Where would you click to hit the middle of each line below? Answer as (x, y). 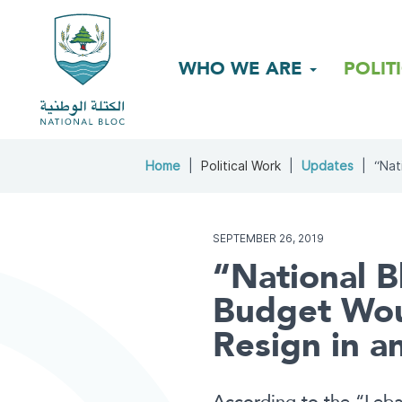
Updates (328, 166)
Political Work (243, 166)
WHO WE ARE (243, 68)
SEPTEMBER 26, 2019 (268, 238)
